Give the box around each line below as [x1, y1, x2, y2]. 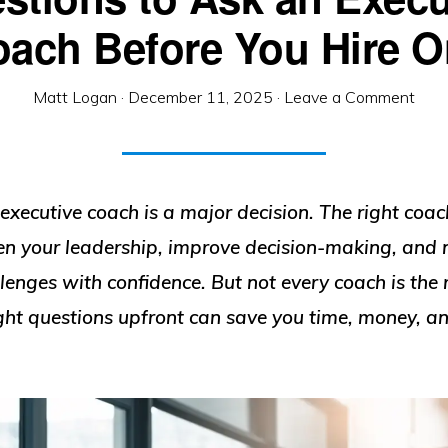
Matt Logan [33, 87, 117, 107]
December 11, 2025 [128, 87, 273, 107]
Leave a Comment [284, 87, 415, 107]
